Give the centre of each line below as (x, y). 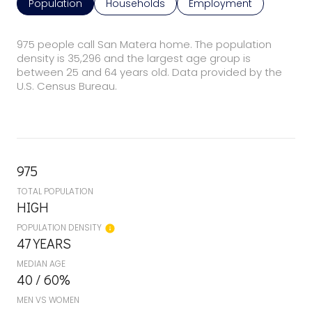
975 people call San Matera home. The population (144, 44)
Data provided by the (226, 72)
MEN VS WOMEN (48, 299)
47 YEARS (44, 243)
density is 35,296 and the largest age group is (134, 58)
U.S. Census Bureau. (67, 86)
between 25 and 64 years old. (93, 72)
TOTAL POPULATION (55, 191)
